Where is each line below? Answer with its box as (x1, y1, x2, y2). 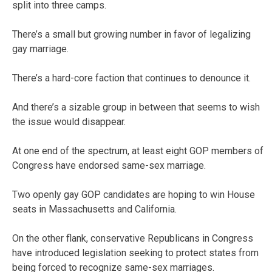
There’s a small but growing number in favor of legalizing (12, 28, 251, 40)
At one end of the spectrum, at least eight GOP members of (12, 144, 263, 157)
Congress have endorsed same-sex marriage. (12, 159, 206, 171)
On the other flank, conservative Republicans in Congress (12, 232, 253, 244)
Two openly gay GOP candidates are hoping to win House (12, 188, 255, 200)
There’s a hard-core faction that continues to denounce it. (12, 72, 251, 84)
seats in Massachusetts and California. (12, 203, 177, 215)
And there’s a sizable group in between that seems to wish (12, 101, 260, 113)
